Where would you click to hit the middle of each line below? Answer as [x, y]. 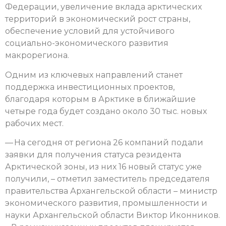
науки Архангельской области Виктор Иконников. [112, 215]
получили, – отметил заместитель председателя [107, 179]
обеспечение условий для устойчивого [90, 31]
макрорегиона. [37, 55]
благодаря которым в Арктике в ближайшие [100, 99]
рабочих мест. [34, 123]
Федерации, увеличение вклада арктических [103, 7]
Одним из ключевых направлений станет [94, 75]
